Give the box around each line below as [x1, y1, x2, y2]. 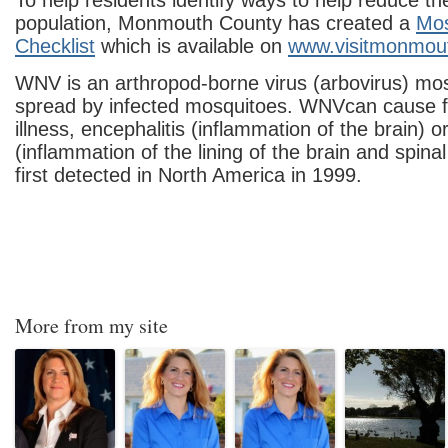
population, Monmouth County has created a [15, 12, 416, 34]
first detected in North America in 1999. [15, 164, 362, 186]
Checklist [15, 35, 95, 57]
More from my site [15, 312, 168, 339]
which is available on [95, 35, 288, 57]
